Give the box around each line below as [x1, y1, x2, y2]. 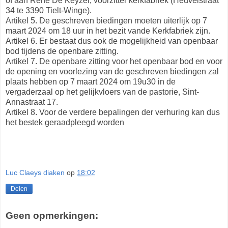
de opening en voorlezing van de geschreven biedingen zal [6, 67, 219, 76]
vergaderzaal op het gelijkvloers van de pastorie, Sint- [6, 87, 199, 96]
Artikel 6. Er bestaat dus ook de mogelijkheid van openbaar [6, 36, 218, 45]
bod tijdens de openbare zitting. [6, 46, 119, 55]
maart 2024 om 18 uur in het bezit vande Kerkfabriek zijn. [6, 26, 210, 35]
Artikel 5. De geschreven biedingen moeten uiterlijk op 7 [6, 16, 207, 25]
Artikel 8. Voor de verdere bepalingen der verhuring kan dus [6, 107, 220, 117]
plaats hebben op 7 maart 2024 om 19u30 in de [6, 77, 176, 86]
